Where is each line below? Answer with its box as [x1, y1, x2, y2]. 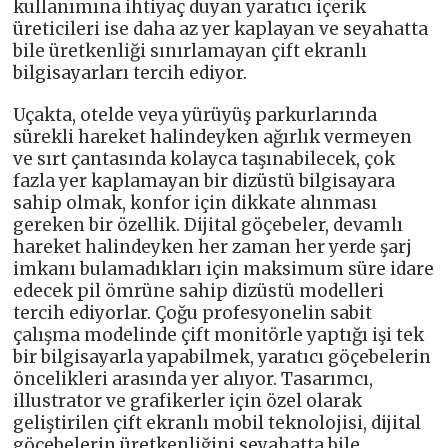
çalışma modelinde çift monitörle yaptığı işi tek [13, 323, 425, 346]
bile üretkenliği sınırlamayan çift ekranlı [13, 39, 368, 62]
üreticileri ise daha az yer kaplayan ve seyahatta [13, 17, 429, 40]
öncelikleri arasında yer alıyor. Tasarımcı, [13, 367, 374, 390]
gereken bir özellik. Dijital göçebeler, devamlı [13, 213, 404, 236]
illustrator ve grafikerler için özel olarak [13, 389, 363, 412]
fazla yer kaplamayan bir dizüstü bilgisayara [13, 169, 396, 192]
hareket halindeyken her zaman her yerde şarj [13, 235, 413, 258]
